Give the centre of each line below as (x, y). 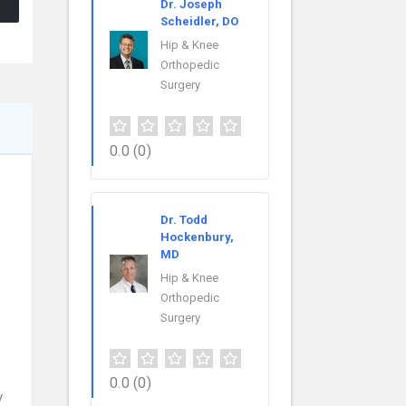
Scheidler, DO (199, 21)
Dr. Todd (184, 219)
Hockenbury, (197, 237)
